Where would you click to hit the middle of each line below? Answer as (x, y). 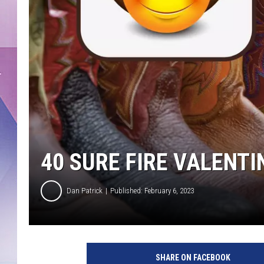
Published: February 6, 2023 (152, 191)
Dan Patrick (85, 191)
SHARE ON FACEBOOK (193, 257)
